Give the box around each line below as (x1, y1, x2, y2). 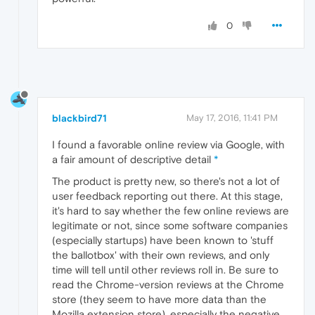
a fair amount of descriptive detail (52, 153, 214, 165)
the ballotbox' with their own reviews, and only (52, 248, 269, 261)
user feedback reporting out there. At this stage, (52, 189, 283, 202)
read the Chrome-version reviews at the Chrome (52, 278, 284, 290)
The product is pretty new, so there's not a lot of (52, 174, 280, 187)
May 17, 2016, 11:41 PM (186, 112, 278, 123)
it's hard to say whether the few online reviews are (52, 204, 289, 217)
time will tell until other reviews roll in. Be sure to (52, 263, 278, 276)
